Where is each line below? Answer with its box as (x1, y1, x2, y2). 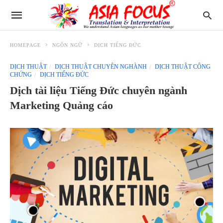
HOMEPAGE (10, 42, 41, 48)
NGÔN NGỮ (52, 42, 83, 48)
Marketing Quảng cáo (10, 99, 113, 111)
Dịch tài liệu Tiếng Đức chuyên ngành (10, 84, 187, 97)
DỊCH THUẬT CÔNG (153, 63, 211, 70)
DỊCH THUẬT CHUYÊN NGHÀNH (53, 63, 147, 70)
